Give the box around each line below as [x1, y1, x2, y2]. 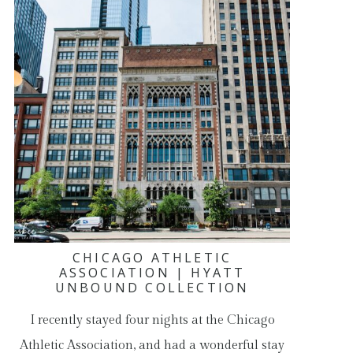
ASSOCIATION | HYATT [58, 264, 246, 281]
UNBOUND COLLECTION [54, 279, 250, 296]
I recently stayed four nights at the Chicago [29, 313, 275, 328]
